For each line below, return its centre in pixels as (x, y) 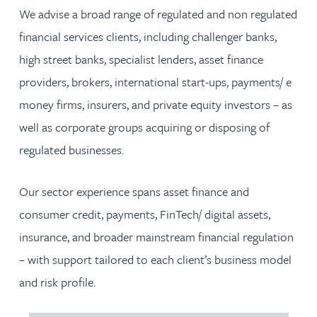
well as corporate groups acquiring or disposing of (144, 127)
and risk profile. (57, 282)
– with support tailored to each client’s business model (155, 259)
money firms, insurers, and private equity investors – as (156, 104)
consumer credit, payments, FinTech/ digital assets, (145, 214)
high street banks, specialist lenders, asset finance (141, 59)
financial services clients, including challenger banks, (148, 36)
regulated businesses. (73, 150)
